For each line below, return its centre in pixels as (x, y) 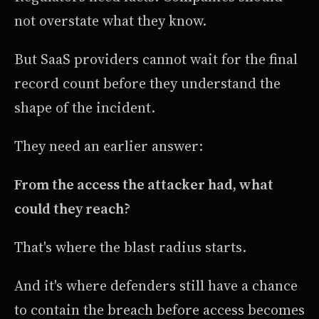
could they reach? (72, 209)
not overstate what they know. (110, 21)
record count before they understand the (147, 84)
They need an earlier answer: (109, 146)
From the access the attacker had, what (144, 185)
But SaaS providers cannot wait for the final (156, 59)
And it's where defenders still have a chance (156, 286)
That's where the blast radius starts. (130, 247)
